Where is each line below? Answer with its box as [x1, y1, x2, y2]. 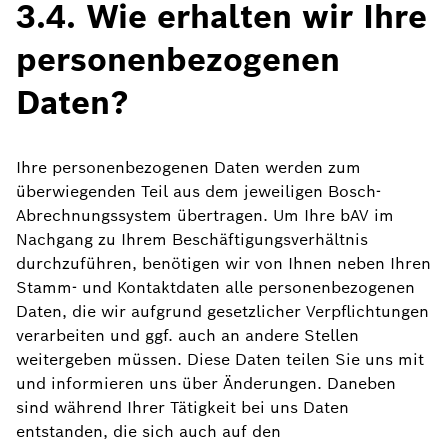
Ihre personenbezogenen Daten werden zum [16, 157, 361, 178]
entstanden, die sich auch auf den [16, 421, 281, 442]
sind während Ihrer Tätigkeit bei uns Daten [16, 397, 349, 418]
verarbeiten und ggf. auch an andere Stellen [16, 325, 359, 346]
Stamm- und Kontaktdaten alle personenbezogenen [16, 277, 415, 298]
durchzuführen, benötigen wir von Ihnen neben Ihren [16, 253, 431, 274]
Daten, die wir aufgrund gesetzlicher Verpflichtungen [16, 301, 429, 322]
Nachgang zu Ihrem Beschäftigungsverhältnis [16, 229, 368, 250]
